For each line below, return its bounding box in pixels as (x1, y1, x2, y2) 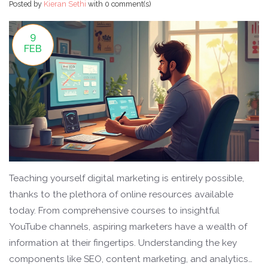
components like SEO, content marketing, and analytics (9, 254, 248, 265)
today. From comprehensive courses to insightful (9, 205, 220, 217)
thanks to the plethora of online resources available (9, 189, 233, 200)
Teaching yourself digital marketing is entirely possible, (9, 173, 244, 184)
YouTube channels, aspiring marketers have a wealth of (9, 221, 247, 233)
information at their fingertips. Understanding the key (9, 237, 237, 249)
